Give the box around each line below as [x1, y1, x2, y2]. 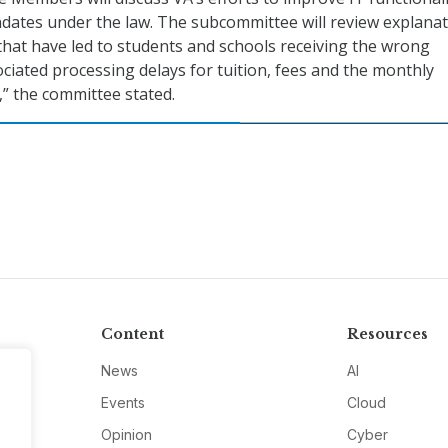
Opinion [100, 426, 152, 444]
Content [100, 325, 164, 344]
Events [100, 394, 145, 412]
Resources [347, 325, 429, 344]
